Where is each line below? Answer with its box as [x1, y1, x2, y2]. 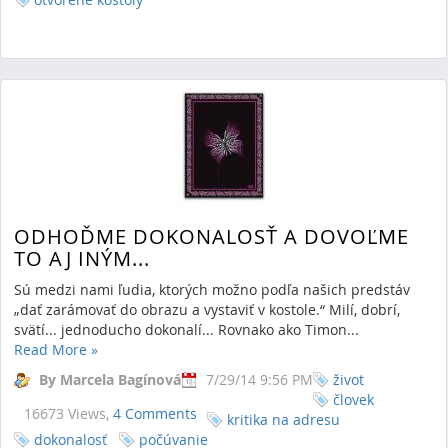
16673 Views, [24, 404, 113, 423]
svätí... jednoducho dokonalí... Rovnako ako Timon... [14, 320, 359, 339]
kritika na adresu [227, 410, 340, 429]
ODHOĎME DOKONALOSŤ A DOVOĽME [14, 222, 409, 250]
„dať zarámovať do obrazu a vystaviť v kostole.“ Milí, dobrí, [14, 300, 400, 319]
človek [333, 390, 374, 409]
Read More [14, 340, 91, 359]
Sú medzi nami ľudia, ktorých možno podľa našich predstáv [14, 280, 410, 299]
